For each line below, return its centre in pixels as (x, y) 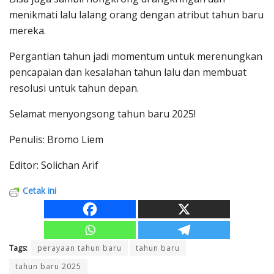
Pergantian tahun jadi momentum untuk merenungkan (136, 57)
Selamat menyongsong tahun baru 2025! (102, 114)
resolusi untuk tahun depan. (74, 88)
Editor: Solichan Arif (55, 165)
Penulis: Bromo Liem (56, 140)
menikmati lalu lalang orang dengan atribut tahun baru (136, 15)
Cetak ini (39, 191)
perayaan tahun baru (80, 248)
